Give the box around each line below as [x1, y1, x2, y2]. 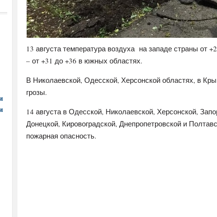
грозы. [26, 87, 47, 97]
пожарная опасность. [26, 131, 96, 140]
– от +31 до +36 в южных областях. [26, 56, 142, 65]
